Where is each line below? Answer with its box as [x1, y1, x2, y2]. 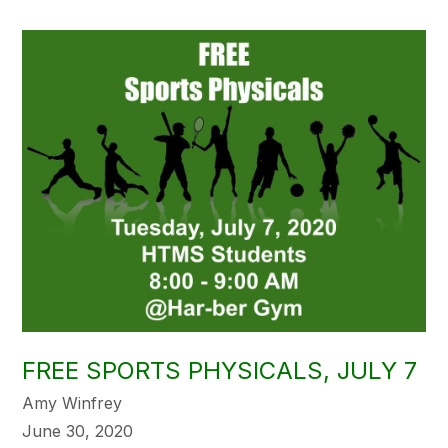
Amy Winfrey [22, 393, 123, 414]
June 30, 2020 [22, 421, 134, 442]
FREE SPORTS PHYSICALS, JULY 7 [22, 356, 418, 386]
